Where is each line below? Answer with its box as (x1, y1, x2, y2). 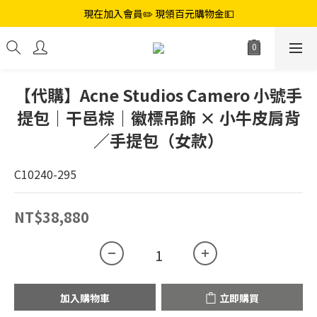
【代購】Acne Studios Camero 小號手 (15, 83, 302, 107)
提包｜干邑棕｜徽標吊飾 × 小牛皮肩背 (16, 105, 301, 129)
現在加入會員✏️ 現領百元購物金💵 (83, 6, 234, 21)
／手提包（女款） (93, 128, 224, 152)
